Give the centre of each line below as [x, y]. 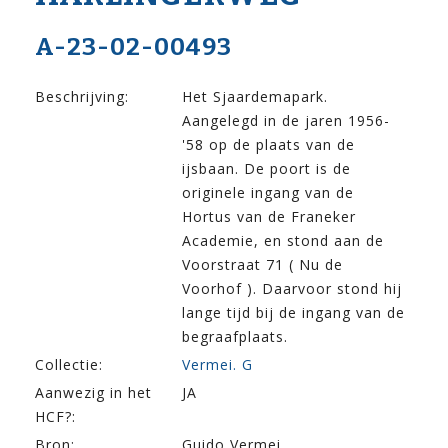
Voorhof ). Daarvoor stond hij [292, 289]
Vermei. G [217, 365]
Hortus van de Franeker [269, 217]
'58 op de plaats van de [268, 145]
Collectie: [69, 365]
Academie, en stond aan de [283, 241]
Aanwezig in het [93, 393]
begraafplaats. [235, 337]
